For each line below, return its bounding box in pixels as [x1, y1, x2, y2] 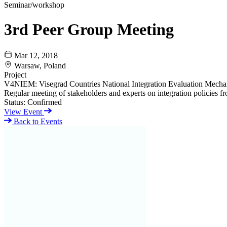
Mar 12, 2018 [14, 51, 58, 60]
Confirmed [27, 97, 62, 106]
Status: [4, 97, 25, 106]
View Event [4, 107, 44, 116]
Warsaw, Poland [14, 61, 66, 70]
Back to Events [12, 117, 62, 126]
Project [4, 70, 26, 79]
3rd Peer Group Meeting [4, 20, 174, 39]
